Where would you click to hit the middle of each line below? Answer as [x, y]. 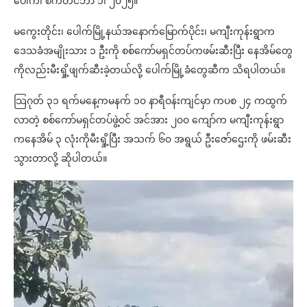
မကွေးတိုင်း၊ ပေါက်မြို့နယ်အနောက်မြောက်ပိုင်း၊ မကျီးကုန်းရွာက [144, 32]
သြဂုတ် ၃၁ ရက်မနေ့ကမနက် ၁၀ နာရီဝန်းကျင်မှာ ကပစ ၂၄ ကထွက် [150, 101]
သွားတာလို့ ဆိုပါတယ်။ [60, 158]
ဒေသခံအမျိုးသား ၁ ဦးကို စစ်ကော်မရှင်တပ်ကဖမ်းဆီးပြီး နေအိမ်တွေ [153, 51]
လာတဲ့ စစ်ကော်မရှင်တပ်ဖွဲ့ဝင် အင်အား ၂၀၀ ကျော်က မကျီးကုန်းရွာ [149, 120]
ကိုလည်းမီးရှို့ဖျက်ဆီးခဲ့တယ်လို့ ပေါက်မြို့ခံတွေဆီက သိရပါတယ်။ [149, 70]
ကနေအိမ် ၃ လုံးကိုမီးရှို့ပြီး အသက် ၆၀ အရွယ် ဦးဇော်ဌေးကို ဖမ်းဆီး [152, 139]
